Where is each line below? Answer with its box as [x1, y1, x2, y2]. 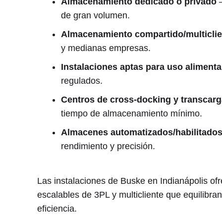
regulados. [60, 76, 103, 86]
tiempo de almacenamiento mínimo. [60, 109, 202, 119]
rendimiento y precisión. [60, 141, 155, 152]
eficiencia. [37, 204, 77, 214]
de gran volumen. [60, 10, 130, 21]
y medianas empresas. [60, 43, 151, 54]
